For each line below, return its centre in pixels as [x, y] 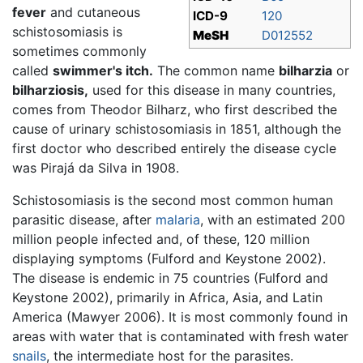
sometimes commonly [79, 51]
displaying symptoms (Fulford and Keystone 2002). [169, 259]
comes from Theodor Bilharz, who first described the [175, 110]
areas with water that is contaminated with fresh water [180, 337]
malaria [178, 220]
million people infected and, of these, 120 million [161, 239]
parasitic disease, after [84, 220]
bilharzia [305, 71]
